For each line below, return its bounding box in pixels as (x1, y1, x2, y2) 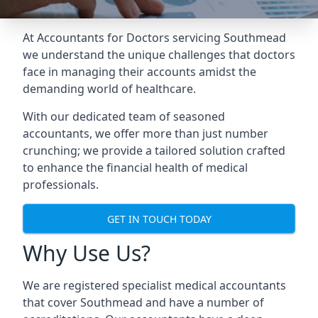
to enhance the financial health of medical (23, 160, 248, 175)
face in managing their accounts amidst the (23, 64, 256, 79)
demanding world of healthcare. (23, 81, 196, 97)
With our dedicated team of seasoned (23, 109, 225, 124)
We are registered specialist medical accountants (23, 278, 286, 293)
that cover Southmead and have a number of (23, 295, 264, 310)
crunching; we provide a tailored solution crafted (23, 143, 285, 158)
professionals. (23, 177, 99, 192)
